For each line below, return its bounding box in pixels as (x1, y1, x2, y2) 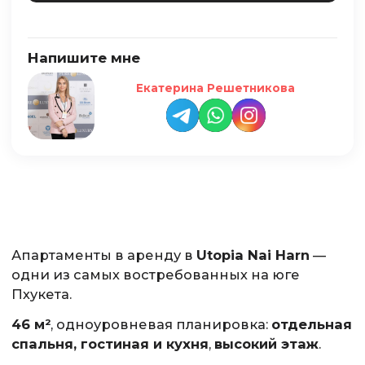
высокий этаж (213, 336, 319, 353)
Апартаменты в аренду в (11, 246, 196, 263)
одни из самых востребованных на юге (11, 266, 300, 283)
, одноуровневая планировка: (50, 316, 271, 333)
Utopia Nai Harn (196, 246, 310, 263)
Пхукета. (11, 285, 72, 302)
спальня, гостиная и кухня (11, 336, 209, 353)
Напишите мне (27, 49, 140, 66)
